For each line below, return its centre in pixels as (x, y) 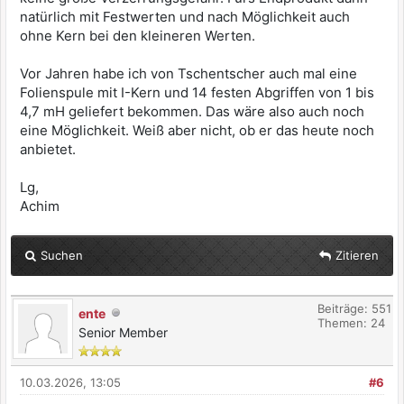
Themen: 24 (351, 322)
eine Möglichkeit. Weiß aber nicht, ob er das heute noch (197, 130)
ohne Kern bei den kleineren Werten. (138, 35)
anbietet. (48, 149)
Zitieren (357, 255)
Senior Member (123, 332)
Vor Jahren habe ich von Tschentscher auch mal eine (188, 73)
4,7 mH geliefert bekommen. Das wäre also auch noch (192, 111)
